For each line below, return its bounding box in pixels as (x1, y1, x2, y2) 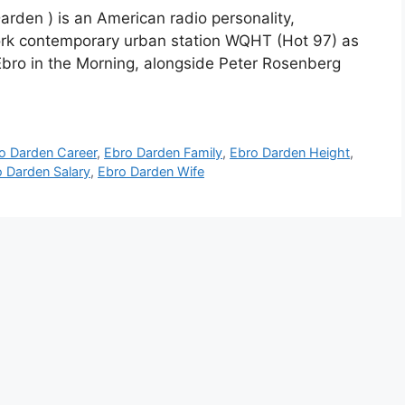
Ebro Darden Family (104, 145, 223, 161)
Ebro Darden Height (230, 145, 351, 161)
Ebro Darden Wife (98, 164, 204, 180)
